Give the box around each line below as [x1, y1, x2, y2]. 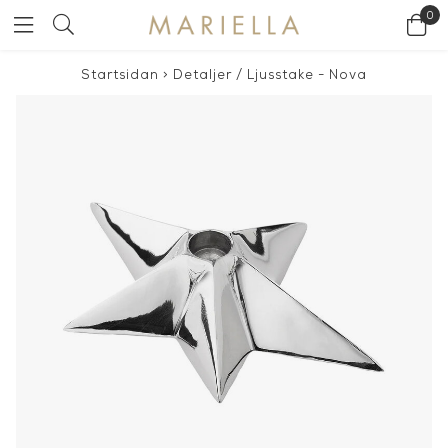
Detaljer [173, 69, 232, 82]
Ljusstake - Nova [247, 69, 367, 82]
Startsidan [81, 69, 159, 82]
